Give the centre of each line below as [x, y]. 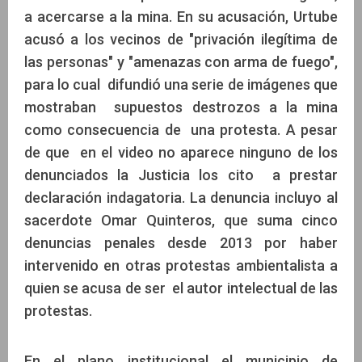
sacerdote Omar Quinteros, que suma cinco [181, 221]
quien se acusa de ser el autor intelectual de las [181, 288]
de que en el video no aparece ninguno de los [181, 153]
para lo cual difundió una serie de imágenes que [181, 85]
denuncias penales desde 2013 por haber [181, 243]
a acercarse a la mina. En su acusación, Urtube [181, 17]
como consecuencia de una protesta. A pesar [181, 130]
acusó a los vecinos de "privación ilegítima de [181, 40]
